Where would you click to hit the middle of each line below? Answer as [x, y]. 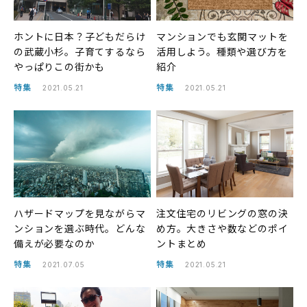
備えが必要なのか [54, 243]
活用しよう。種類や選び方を [222, 52]
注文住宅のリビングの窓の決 [222, 213]
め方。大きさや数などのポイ [222, 228]
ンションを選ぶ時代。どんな [80, 228]
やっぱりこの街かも [60, 67]
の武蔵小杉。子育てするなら [80, 52]
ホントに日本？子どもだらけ [80, 37]
